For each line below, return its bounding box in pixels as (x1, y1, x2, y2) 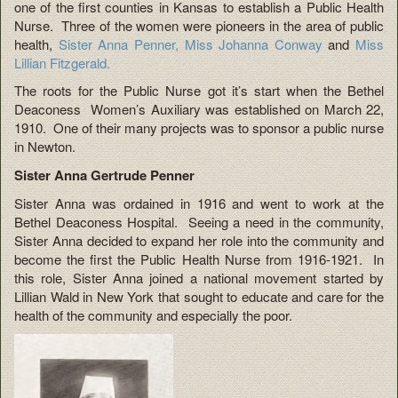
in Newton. (14, 137, 76, 156)
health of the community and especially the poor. (14, 306, 292, 325)
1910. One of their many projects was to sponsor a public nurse (14, 118, 384, 138)
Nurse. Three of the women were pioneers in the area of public (14, 15, 384, 35)
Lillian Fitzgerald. (14, 52, 110, 72)
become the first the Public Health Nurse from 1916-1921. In (14, 250, 384, 269)
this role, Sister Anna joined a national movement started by (14, 268, 384, 288)
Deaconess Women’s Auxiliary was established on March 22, (14, 99, 384, 119)
